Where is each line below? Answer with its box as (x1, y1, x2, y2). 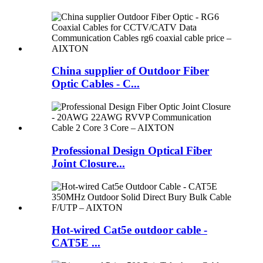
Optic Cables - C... (52, 77, 140, 90)
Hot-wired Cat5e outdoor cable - (52, 224, 207, 237)
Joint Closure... (52, 157, 125, 170)
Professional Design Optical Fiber (52, 144, 212, 157)
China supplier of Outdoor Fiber (52, 65, 209, 77)
